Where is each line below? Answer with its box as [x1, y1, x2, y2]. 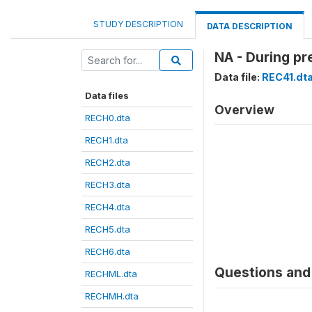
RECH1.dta [85, 134, 128, 146]
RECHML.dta [85, 268, 137, 279]
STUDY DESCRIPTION [93, 19, 183, 29]
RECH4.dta [85, 201, 130, 212]
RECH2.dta [85, 157, 130, 168]
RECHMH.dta [85, 290, 139, 302]
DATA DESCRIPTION [207, 21, 292, 31]
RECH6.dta [85, 246, 130, 257]
